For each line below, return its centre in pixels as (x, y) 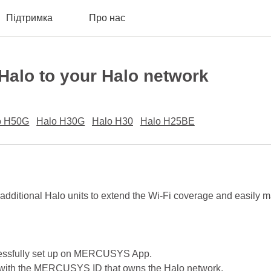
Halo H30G (61, 121)
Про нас (107, 18)
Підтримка (29, 18)
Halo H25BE (167, 121)
